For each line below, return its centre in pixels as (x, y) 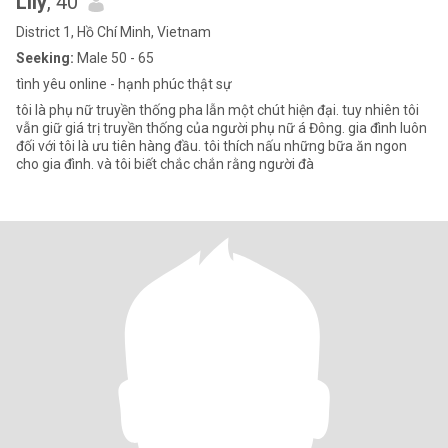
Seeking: (45, 58)
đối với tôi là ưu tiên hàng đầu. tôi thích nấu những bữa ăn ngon (211, 146)
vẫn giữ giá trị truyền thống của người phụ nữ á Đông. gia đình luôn (221, 128)
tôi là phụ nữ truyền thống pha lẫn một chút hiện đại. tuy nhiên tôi (217, 110)
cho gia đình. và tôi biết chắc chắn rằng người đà (165, 164)
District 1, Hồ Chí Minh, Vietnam (113, 32)
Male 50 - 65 (114, 58)
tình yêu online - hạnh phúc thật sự (124, 84)
